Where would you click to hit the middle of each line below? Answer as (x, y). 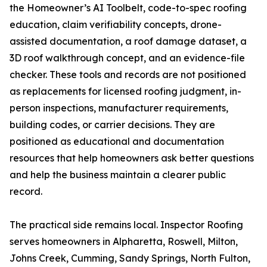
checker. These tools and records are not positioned (128, 75)
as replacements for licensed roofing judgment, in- (125, 91)
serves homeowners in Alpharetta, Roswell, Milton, (124, 242)
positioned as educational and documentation (117, 142)
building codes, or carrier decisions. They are (112, 125)
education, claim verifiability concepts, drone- (116, 25)
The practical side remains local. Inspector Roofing (126, 225)
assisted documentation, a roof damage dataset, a (128, 41)
